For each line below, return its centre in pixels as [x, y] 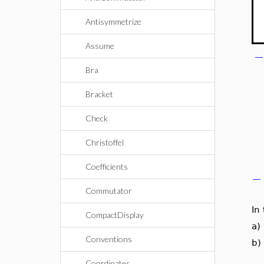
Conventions [109, 239]
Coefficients [107, 166]
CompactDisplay [115, 215]
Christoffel [105, 142]
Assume [100, 46]
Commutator [109, 191]
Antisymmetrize [113, 22]
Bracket [99, 94]
